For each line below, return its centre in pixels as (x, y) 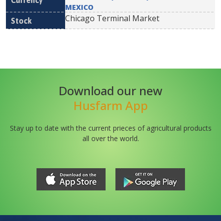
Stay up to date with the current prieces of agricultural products (110, 128)
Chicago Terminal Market (112, 18)
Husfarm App (110, 105)
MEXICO (79, 7)
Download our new (110, 91)
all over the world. (110, 138)
